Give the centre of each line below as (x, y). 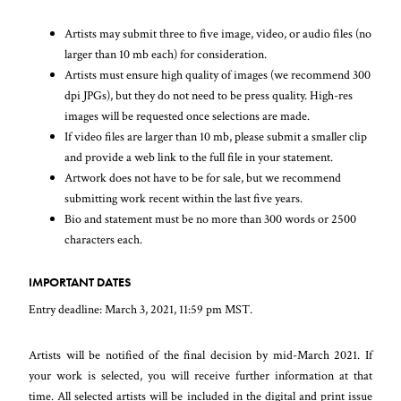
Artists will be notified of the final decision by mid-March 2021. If (200, 354)
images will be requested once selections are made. (188, 115)
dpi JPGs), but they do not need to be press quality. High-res (209, 95)
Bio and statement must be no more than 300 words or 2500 (211, 218)
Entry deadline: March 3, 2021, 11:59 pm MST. (141, 309)
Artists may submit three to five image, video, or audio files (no (218, 33)
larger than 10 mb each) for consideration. (166, 54)
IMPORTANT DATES (80, 282)
